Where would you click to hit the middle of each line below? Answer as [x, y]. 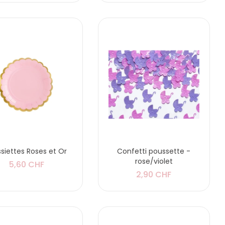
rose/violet [154, 161]
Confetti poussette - [154, 151]
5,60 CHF [26, 165]
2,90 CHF [154, 175]
